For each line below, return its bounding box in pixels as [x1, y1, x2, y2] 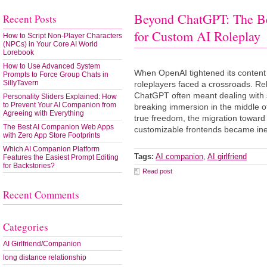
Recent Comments [3, 188, 79, 201]
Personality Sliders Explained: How [3, 92, 117, 101]
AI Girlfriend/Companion [3, 240, 81, 248]
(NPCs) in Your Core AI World [3, 40, 98, 48]
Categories [3, 220, 48, 234]
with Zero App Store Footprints [3, 131, 100, 139]
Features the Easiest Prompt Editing [3, 153, 119, 162]
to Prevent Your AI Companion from [3, 101, 116, 109]
